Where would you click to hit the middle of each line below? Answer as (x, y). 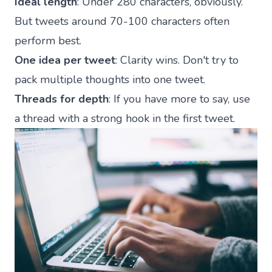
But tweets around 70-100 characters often (122, 21)
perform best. (48, 40)
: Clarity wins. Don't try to (177, 60)
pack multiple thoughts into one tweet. (110, 79)
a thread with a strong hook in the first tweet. (125, 118)
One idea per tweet (65, 60)
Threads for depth (62, 99)
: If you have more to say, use (179, 99)
